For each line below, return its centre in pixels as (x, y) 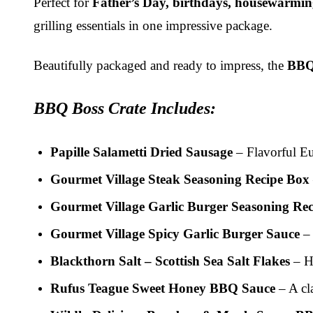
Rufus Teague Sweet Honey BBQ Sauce (163, 288)
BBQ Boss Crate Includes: (125, 108)
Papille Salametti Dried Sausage (141, 152)
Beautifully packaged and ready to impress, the (160, 65)
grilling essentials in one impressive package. (153, 25)
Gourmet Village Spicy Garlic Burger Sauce (175, 233)
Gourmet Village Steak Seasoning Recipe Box (180, 179)
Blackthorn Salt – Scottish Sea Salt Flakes (170, 261)
